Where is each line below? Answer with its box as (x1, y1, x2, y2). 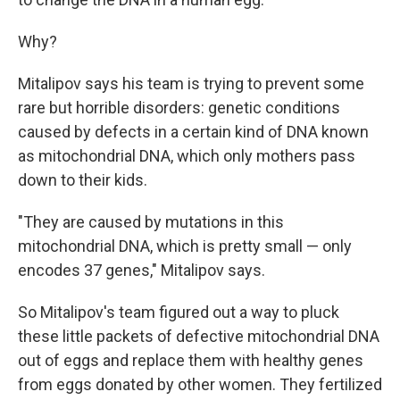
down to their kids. (18, 171, 147, 190)
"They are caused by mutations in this (18, 212, 284, 232)
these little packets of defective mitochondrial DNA (18, 327, 379, 346)
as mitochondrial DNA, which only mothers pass (18, 146, 355, 166)
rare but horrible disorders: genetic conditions (18, 98, 340, 118)
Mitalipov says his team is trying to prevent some (18, 74, 364, 94)
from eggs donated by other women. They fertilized (18, 375, 382, 395)
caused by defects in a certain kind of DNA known (18, 122, 369, 142)
